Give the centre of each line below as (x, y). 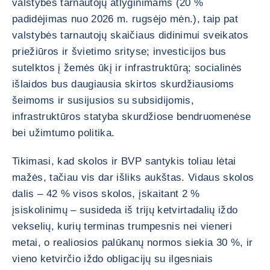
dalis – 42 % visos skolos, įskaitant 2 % (106, 194)
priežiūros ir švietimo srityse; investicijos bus (119, 52)
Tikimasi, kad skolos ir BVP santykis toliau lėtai (124, 161)
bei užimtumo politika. (64, 133)
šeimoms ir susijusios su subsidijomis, (103, 100)
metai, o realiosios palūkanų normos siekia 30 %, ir (133, 243)
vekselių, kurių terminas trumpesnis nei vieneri (122, 226)
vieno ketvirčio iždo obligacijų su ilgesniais (113, 259)
